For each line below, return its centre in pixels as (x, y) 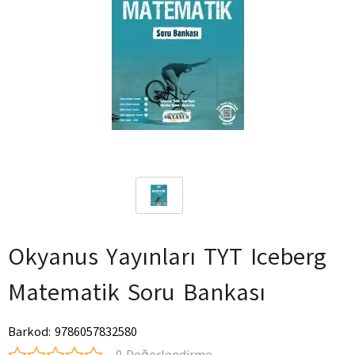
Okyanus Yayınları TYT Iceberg (167, 256)
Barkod (28, 332)
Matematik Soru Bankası (137, 292)
